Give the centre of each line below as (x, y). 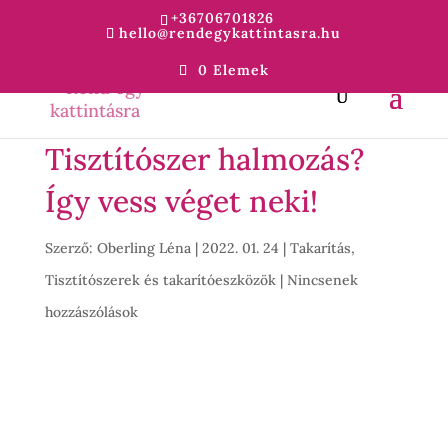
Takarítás (320, 248)
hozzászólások (91, 312)
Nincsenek (322, 280)
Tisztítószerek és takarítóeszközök (160, 280)
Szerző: (70, 248)
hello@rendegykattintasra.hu (230, 32)
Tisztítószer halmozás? (204, 159)
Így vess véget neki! (181, 201)
